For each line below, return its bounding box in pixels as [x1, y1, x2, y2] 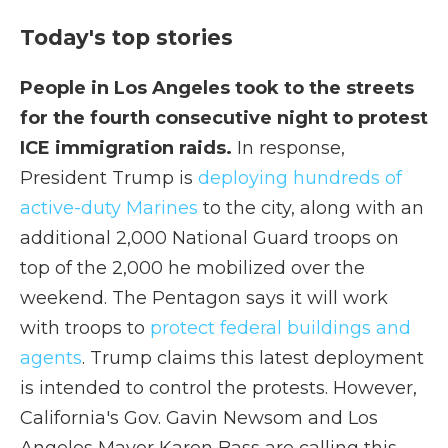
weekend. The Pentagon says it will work [20, 287, 388, 309]
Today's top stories [20, 25, 233, 50]
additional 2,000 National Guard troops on [20, 227, 399, 249]
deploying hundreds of [198, 167, 402, 189]
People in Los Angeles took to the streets [20, 77, 414, 99]
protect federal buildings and [150, 317, 411, 339]
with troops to [20, 317, 150, 339]
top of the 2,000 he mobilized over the [20, 257, 365, 279]
